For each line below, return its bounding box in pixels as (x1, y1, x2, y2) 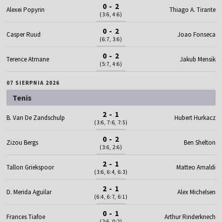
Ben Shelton (183, 138, 216, 147)
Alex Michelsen (177, 187, 216, 196)
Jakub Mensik (179, 55, 216, 63)
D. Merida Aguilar (6, 187, 52, 196)
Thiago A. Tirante (169, 5, 216, 14)
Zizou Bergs (6, 138, 39, 147)
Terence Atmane (6, 55, 50, 63)
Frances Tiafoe (6, 212, 46, 221)
